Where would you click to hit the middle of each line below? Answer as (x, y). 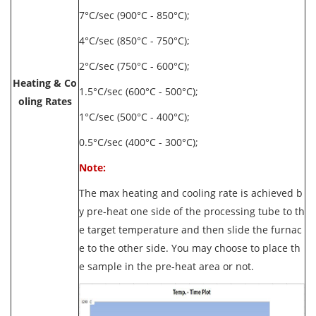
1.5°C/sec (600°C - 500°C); (139, 91)
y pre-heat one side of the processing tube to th (192, 211)
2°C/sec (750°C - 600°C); (134, 66)
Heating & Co (45, 83)
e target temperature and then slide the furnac (190, 230)
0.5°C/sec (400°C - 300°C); (139, 142)
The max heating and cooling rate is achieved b (191, 193)
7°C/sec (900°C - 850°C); (134, 15)
